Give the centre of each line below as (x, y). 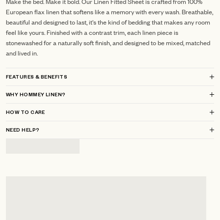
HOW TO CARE (26, 113)
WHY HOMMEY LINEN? (36, 96)
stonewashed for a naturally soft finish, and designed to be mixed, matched (108, 43)
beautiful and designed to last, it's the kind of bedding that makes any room (108, 22)
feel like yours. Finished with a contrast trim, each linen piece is (92, 32)
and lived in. (22, 53)
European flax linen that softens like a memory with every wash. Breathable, (110, 12)
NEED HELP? (23, 131)
